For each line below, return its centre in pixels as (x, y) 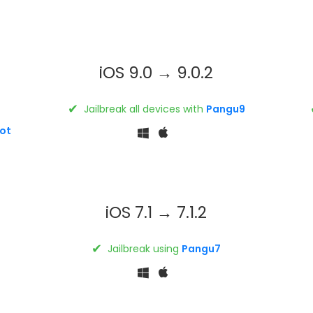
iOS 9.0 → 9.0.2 (156, 72)
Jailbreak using (144, 248)
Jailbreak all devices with (143, 109)
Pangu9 (225, 109)
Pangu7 (202, 248)
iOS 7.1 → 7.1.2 (156, 212)
